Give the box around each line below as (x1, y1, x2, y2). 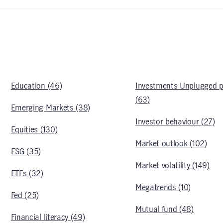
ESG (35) (10, 148, 41, 156)
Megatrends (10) (135, 184, 191, 192)
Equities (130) (10, 126, 58, 134)
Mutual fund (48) (135, 206, 194, 214)
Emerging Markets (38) (10, 104, 90, 112)
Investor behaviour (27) (135, 118, 215, 126)
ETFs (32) (10, 170, 43, 178)
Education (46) (10, 82, 62, 90)
